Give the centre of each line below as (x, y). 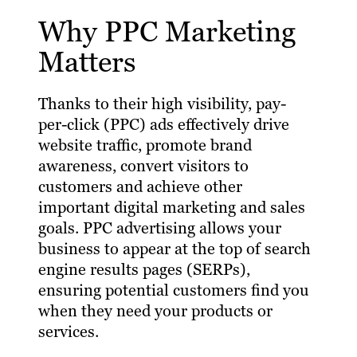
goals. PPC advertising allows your (160, 228)
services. (69, 332)
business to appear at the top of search (175, 249)
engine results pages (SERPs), (144, 270)
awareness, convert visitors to (143, 166)
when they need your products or (155, 311)
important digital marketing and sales (172, 208)
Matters (87, 62)
